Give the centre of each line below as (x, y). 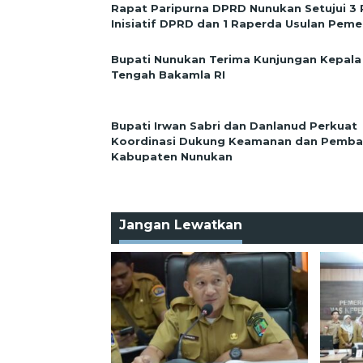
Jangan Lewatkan (181, 224)
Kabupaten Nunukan (172, 156)
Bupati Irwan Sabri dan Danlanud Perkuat (234, 125)
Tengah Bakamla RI (168, 74)
